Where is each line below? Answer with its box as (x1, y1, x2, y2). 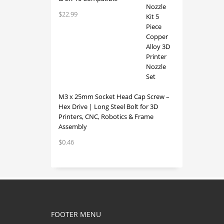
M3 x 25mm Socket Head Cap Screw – (58, 92, 169, 101)
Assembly (58, 122, 87, 131)
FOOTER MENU (51, 209, 101, 219)
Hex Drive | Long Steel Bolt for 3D (58, 102, 158, 111)
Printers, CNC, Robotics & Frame (58, 112, 153, 121)
